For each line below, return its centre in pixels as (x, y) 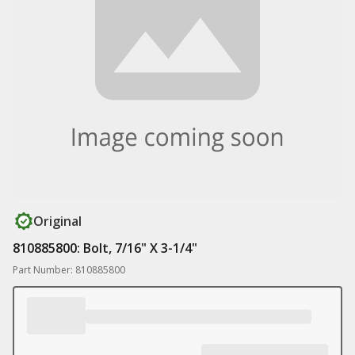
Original (57, 221)
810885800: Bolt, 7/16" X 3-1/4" (105, 248)
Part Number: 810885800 (69, 270)
